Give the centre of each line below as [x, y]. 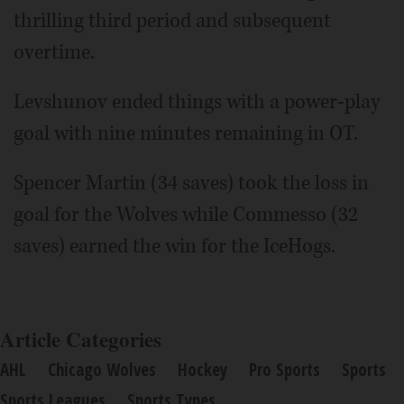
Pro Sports [285, 369]
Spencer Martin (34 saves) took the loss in [191, 183]
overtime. [54, 52]
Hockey [202, 369]
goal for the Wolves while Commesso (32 [186, 214]
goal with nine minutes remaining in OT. [186, 133]
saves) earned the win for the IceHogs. [174, 246]
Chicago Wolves [102, 369]
